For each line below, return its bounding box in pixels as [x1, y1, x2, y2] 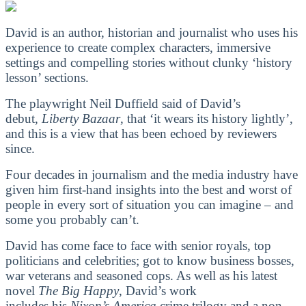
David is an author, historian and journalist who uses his [5, 25, 298, 40]
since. [5, 141, 35, 156]
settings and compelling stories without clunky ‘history [5, 55, 292, 70]
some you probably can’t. [5, 212, 146, 227]
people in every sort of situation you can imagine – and [5, 197, 294, 212]
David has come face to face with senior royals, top [5, 238, 271, 253]
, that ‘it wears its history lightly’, [120, 111, 293, 126]
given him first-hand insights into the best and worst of [5, 182, 292, 197]
